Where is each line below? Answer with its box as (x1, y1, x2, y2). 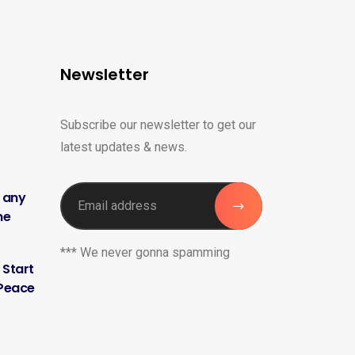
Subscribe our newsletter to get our (60, 116, 256, 132)
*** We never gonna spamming (60, 244, 230, 260)
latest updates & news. (60, 139, 187, 155)
